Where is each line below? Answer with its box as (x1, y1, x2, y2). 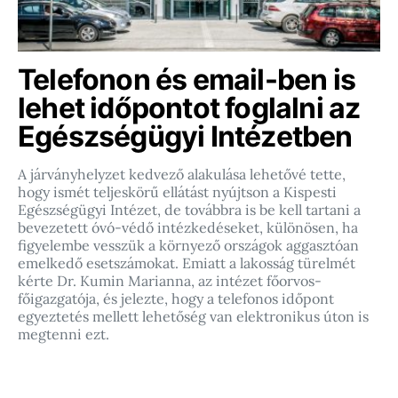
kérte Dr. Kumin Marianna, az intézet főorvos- (18, 272, 322, 291)
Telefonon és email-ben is (18, 62, 356, 98)
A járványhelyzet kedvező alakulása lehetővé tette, (18, 165, 346, 184)
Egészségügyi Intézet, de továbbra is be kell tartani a (18, 201, 361, 219)
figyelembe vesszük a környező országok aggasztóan (18, 236, 359, 255)
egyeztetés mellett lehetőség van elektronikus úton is (18, 307, 369, 326)
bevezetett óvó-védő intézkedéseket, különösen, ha (18, 219, 358, 237)
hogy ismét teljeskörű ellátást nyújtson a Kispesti (18, 183, 337, 202)
